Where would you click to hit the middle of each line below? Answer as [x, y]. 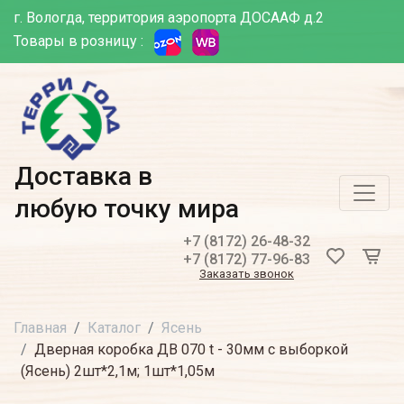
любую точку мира [127, 209]
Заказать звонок [247, 274]
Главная [40, 328]
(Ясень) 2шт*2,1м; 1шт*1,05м [118, 371]
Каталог [114, 328]
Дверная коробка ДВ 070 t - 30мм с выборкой [191, 349]
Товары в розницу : [78, 41]
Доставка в [83, 176]
